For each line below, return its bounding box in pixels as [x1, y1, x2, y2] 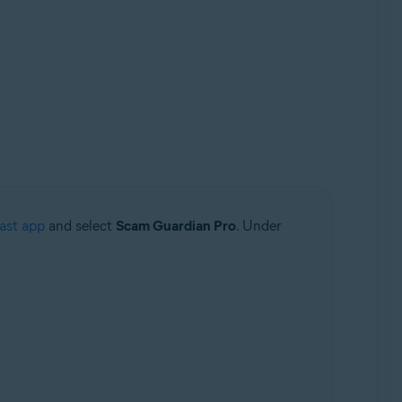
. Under [235, 217, 281, 234]
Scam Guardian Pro [115, 217, 236, 234]
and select [44, 217, 116, 234]
